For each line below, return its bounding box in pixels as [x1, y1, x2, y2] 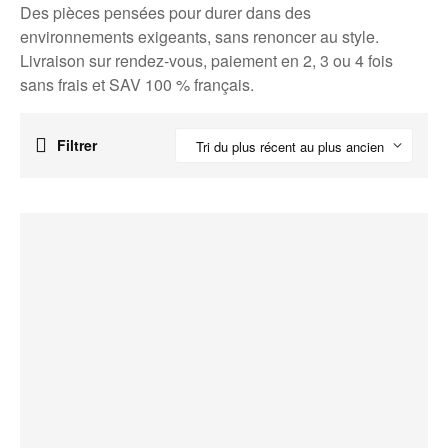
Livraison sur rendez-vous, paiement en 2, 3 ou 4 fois [20, 49, 393, 72]
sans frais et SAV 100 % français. [20, 73, 254, 96]
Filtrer [57, 135, 97, 155]
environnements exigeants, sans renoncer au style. [20, 25, 379, 48]
